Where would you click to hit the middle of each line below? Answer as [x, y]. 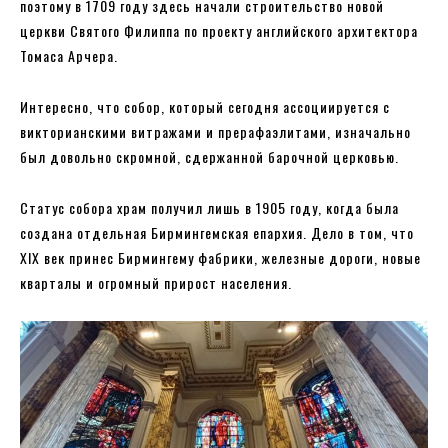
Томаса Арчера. [69, 55]
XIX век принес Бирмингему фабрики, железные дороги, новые [220, 257]
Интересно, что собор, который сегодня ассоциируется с [205, 106]
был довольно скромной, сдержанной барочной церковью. [209, 156]
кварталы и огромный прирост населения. [156, 282]
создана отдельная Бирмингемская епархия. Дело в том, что [217, 232]
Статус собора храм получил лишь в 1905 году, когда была [209, 207]
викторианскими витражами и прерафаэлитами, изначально [215, 131]
